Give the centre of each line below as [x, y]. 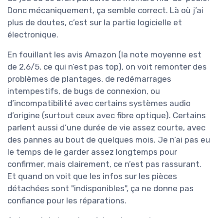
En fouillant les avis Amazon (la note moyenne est [104, 55]
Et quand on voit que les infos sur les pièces [92, 176]
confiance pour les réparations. [67, 201]
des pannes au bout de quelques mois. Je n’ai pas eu [109, 140]
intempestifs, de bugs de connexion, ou [84, 91]
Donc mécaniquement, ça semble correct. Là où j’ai [105, 10]
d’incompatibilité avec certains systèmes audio [99, 103]
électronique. [33, 35]
